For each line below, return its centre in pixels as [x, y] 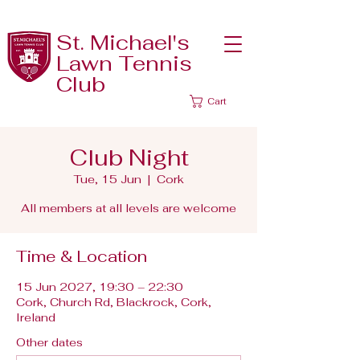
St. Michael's [123, 43]
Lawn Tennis [124, 63]
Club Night [129, 157]
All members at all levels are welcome [129, 208]
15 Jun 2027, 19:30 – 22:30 [100, 287]
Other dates [49, 342]
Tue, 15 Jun [107, 179]
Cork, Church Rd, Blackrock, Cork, [114, 302]
